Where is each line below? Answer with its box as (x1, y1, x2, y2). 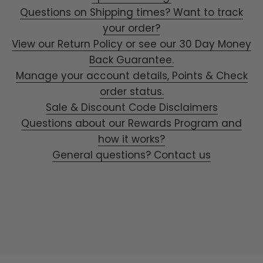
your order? (103, 21, 160, 36)
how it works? (98, 132, 165, 147)
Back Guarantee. (89, 53, 174, 68)
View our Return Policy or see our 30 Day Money (12, 37, 251, 52)
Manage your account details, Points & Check (15, 69, 248, 83)
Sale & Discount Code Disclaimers (45, 100, 218, 115)
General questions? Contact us (52, 148, 211, 163)
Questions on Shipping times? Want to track (20, 5, 243, 20)
